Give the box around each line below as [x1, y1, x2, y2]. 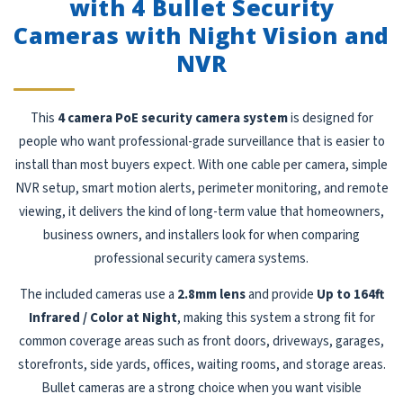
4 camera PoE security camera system [57, 109, 288, 129]
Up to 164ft [316, 285, 384, 305]
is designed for [287, 109, 373, 129]
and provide [245, 285, 317, 305]
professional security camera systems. [94, 249, 309, 269]
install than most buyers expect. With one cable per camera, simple [15, 156, 388, 175]
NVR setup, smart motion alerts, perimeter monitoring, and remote [14, 179, 389, 199]
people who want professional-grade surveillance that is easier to [18, 132, 385, 152]
